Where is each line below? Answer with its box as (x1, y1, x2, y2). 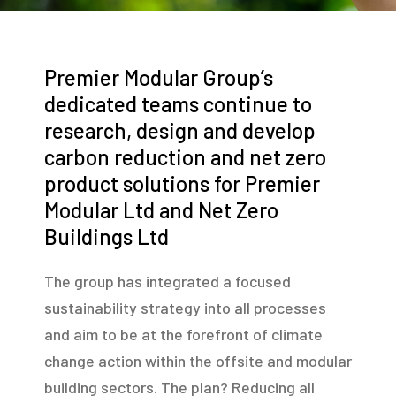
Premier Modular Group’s (44, 65, 273, 91)
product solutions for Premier (44, 171, 320, 197)
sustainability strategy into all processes (44, 298, 326, 318)
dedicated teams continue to (44, 91, 312, 118)
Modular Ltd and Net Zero (44, 197, 278, 224)
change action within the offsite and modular (44, 351, 352, 371)
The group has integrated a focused (44, 271, 291, 292)
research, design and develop (44, 118, 316, 144)
